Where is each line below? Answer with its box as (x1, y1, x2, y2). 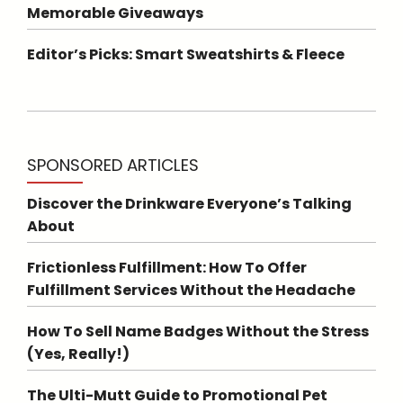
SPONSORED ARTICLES (27, 153, 199, 176)
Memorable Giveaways (27, 2, 203, 23)
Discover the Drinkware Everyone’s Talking (27, 193, 352, 214)
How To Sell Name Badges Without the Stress (27, 320, 369, 342)
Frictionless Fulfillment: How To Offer (27, 256, 307, 278)
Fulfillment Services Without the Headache (27, 279, 355, 300)
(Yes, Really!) (27, 343, 130, 364)
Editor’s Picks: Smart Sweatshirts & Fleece (27, 43, 345, 65)
